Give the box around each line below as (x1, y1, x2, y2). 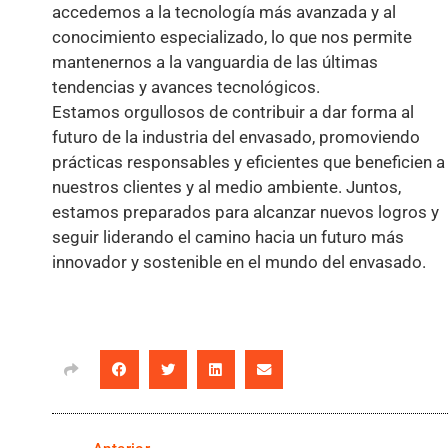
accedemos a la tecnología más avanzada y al (52, 2, 396, 23)
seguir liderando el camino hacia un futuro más (52, 227, 404, 248)
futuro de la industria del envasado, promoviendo (52, 127, 420, 148)
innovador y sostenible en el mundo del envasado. (52, 252, 426, 273)
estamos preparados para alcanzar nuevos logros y (52, 202, 439, 223)
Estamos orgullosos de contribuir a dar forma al (52, 102, 414, 123)
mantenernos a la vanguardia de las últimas (52, 52, 378, 73)
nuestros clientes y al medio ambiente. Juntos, (52, 177, 401, 198)
